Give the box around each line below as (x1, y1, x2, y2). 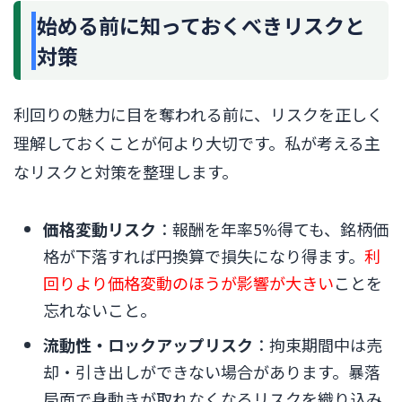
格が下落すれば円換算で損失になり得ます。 (43, 244, 364, 268)
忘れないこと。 (43, 298, 156, 322)
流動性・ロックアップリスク (43, 333, 253, 357)
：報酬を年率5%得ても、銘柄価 (156, 217, 389, 241)
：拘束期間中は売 (253, 333, 382, 357)
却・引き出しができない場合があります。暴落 (43, 360, 380, 384)
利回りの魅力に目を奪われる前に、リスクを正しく (13, 102, 383, 127)
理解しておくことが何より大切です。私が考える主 (13, 131, 380, 155)
